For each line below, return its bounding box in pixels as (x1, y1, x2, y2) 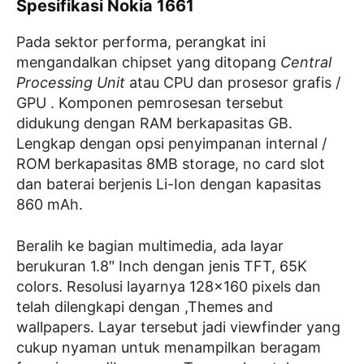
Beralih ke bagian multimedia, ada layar (16, 237, 284, 255)
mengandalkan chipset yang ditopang (16, 54, 280, 71)
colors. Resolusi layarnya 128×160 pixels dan (16, 278, 321, 296)
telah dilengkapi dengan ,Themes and (16, 298, 273, 316)
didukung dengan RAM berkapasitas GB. (16, 115, 292, 132)
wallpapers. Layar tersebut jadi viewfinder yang (16, 318, 340, 336)
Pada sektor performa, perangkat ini (16, 33, 266, 51)
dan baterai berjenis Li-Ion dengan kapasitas (16, 175, 321, 193)
